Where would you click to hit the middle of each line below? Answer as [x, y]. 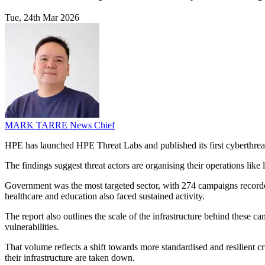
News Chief [92, 125]
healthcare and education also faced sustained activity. [105, 196]
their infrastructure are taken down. [70, 258]
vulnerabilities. [32, 227]
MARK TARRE [37, 125]
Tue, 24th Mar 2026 [42, 18]
